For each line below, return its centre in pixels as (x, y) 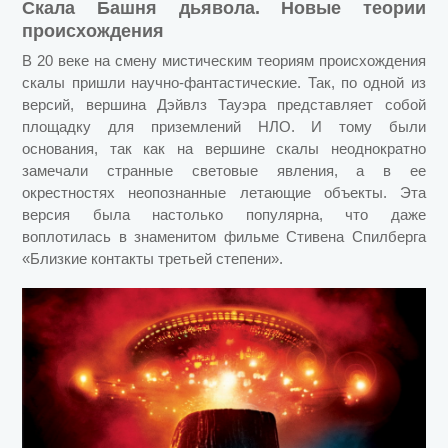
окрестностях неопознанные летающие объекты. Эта (224, 192)
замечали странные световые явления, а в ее (224, 170)
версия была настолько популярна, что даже (224, 214)
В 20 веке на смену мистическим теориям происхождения (224, 60)
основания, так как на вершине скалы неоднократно (224, 148)
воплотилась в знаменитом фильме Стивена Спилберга (224, 236)
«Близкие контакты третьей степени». (153, 258)
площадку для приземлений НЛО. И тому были (224, 126)
